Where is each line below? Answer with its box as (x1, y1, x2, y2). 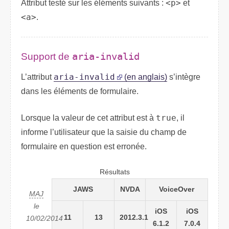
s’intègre (167, 73, 200, 82)
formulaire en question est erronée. (21, 142, 147, 151)
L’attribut (21, 73, 54, 82)
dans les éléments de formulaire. (21, 87, 139, 96)
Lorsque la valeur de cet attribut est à (21, 113, 156, 123)
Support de (21, 51, 72, 62)
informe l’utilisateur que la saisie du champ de (21, 128, 187, 137)
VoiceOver (159, 186, 194, 194)
